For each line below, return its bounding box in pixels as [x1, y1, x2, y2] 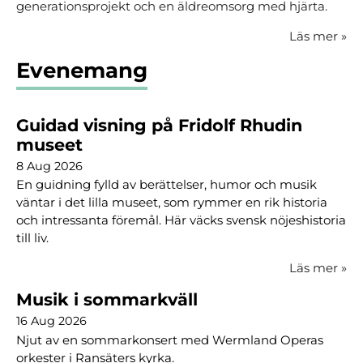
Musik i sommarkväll [16, 289, 198, 310]
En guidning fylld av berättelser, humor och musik [16, 177, 317, 193]
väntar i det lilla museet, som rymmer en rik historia [16, 194, 327, 211]
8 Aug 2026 [16, 158, 83, 173]
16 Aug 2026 [16, 314, 87, 329]
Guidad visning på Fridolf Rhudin [16, 114, 302, 135]
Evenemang [16, 58, 147, 84]
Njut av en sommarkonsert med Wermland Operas [16, 331, 323, 348]
